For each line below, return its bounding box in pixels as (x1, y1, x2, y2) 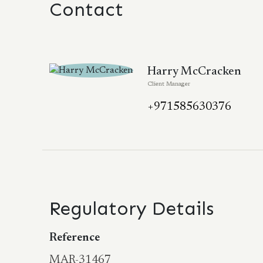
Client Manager (147, 82, 190, 87)
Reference (49, 232, 100, 244)
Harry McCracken (147, 66, 241, 77)
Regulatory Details (49, 197, 214, 220)
